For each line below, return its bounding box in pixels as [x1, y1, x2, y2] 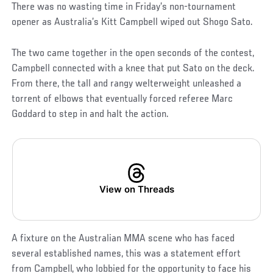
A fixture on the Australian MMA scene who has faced [12, 233, 235, 245]
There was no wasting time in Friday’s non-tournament [12, 2, 236, 13]
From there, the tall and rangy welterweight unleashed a [12, 79, 242, 90]
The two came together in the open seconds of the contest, [12, 48, 255, 60]
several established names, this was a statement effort [12, 249, 241, 260]
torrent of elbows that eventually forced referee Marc [12, 94, 233, 105]
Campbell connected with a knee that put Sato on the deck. [12, 63, 255, 75]
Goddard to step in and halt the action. [12, 109, 169, 121]
